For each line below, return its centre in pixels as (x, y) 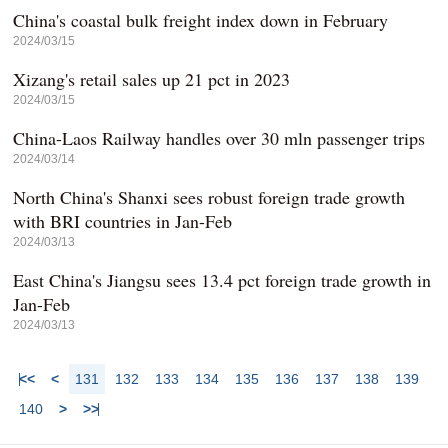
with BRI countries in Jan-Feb (123, 221)
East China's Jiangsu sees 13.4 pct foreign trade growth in (222, 280)
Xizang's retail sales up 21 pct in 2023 (152, 79)
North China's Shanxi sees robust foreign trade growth (209, 197)
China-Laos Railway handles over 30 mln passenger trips (219, 138)
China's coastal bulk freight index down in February (201, 20)
